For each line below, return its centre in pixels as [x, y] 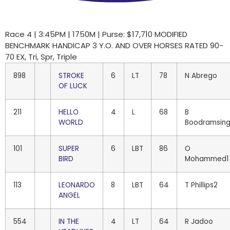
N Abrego [201, 76]
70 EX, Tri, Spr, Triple [41, 57]
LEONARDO [77, 185]
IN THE [69, 222]
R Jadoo [199, 222]
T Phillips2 [201, 185]
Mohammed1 [207, 159]
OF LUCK [73, 86]
